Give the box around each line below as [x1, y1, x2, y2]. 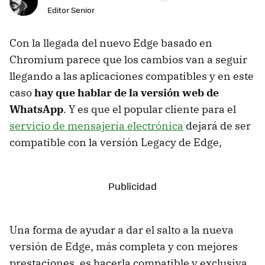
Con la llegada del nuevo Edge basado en [9, 35, 212, 50]
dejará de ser [183, 118, 251, 132]
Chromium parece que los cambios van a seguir [9, 52, 247, 66]
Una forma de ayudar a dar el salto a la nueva [9, 222, 234, 237]
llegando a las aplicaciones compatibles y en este [9, 69, 254, 83]
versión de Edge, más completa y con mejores [9, 239, 238, 253]
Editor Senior [47, 4, 95, 15]
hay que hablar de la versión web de [34, 85, 219, 99]
